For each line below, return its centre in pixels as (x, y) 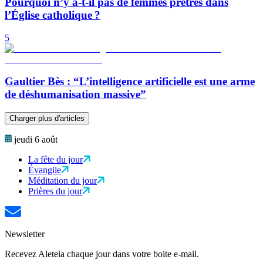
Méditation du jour (63, 181)
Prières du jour (55, 191)
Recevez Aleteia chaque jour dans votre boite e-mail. (102, 254)
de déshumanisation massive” (75, 95)
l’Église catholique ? (53, 15)
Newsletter (25, 234)
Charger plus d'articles (47, 119)
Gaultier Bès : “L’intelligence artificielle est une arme (130, 82)
